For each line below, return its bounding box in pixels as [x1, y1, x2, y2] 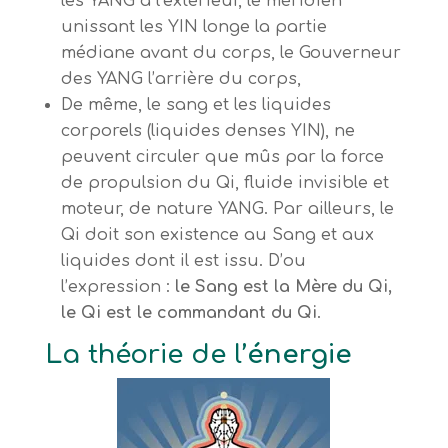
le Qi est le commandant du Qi [60, 304, 317, 323]
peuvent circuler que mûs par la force [60, 148, 384, 167]
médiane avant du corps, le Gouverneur [60, 44, 401, 63]
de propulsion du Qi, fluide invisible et [60, 174, 389, 193]
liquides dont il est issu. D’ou [60, 252, 306, 271]
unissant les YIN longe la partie [60, 18, 327, 37]
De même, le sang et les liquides [60, 96, 331, 115]
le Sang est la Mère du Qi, [174, 278, 392, 297]
